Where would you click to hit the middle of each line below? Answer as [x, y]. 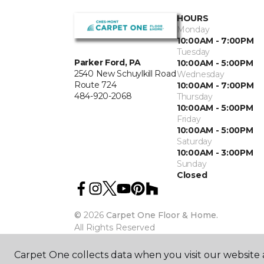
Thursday [195, 97]
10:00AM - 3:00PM [215, 153]
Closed [192, 175]
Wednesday [201, 74]
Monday [193, 29]
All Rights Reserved [115, 227]
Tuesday [194, 52]
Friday [189, 119]
